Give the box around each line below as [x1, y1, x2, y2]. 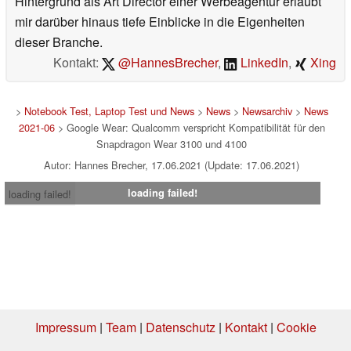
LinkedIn [237, 52, 288, 71]
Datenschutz [145, 317, 215, 336]
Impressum [34, 317, 96, 336]
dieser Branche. [15, 32, 103, 51]
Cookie [276, 317, 317, 336]
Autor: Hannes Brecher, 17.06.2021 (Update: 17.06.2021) [44, 157, 299, 172]
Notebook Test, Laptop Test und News [24, 103, 194, 118]
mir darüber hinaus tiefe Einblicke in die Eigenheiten [15, 12, 305, 31]
